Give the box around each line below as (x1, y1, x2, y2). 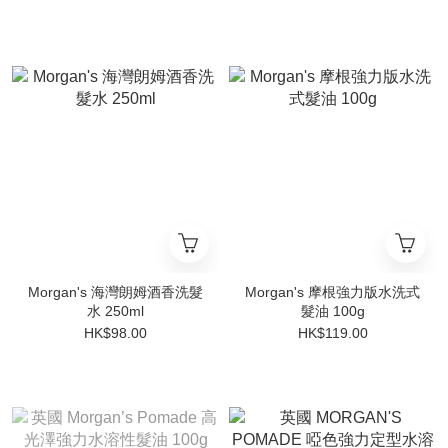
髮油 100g (300, 303, 365, 319)
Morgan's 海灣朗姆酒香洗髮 (28, 284, 203, 300)
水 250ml (87, 303, 144, 319)
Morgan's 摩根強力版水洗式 (245, 284, 420, 300)
